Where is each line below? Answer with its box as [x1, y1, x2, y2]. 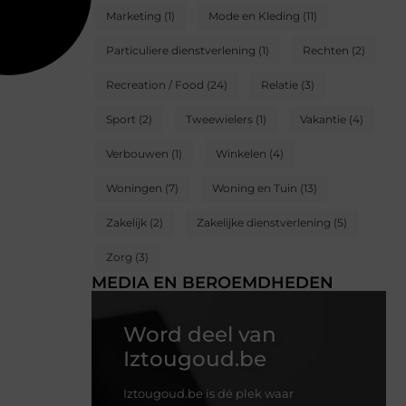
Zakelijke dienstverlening [197, 216, 331, 230]
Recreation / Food [106, 78, 204, 92]
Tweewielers [186, 112, 253, 127]
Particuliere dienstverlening [106, 43, 256, 58]
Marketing [106, 9, 161, 24]
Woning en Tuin [212, 181, 297, 196]
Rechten [303, 43, 349, 58]
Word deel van [123, 322, 276, 348]
